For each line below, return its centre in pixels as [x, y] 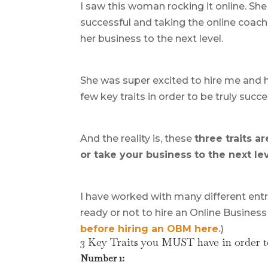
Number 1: [103, 258]
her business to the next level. [152, 39]
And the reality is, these [138, 138]
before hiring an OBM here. [151, 229]
